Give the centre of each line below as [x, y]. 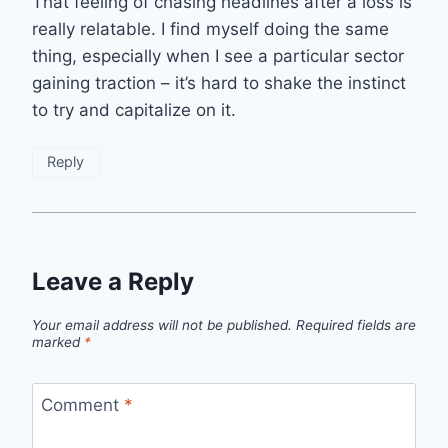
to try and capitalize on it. [134, 109]
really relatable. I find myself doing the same [210, 28]
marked [58, 341]
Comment [82, 405]
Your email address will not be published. [162, 324]
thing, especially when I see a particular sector [218, 55]
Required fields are [356, 324]
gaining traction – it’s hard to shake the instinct [219, 82]
